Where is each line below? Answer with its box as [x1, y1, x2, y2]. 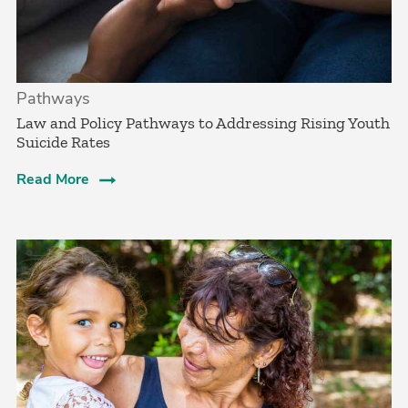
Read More [16, 168, 89, 189]
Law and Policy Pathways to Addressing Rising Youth [16, 112, 390, 133]
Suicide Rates [16, 131, 110, 152]
